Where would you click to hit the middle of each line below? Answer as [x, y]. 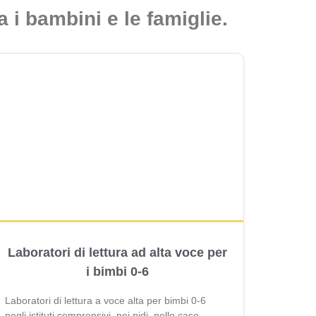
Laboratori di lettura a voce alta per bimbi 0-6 [105, 301]
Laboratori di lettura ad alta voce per [117, 253]
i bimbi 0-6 [117, 272]
